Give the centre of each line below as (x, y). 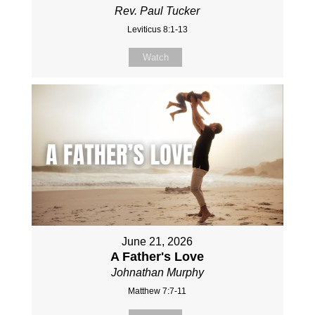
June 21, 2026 (157, 242)
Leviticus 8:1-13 (157, 29)
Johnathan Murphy (157, 273)
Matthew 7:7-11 (157, 291)
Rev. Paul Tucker (157, 11)
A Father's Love (157, 257)
